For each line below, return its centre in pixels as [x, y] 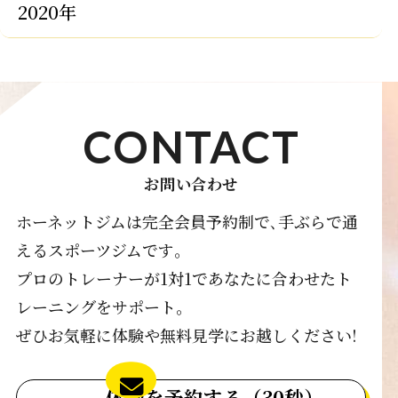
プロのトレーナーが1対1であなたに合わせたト [183, 278]
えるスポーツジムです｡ [99, 249]
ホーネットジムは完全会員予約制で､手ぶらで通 [187, 221]
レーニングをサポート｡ [99, 306]
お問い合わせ [191, 183]
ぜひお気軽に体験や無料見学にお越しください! [186, 334]
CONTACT [191, 147]
